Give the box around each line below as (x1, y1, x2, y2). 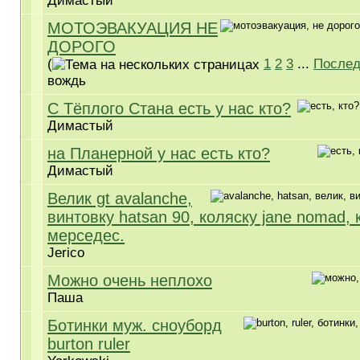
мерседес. (47, 227, 125, 244)
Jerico (47, 245, 84, 260)
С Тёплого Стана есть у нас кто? (47, 100, 291, 117)
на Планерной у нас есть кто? (47, 145, 270, 162)
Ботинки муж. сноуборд (47, 317, 222, 334)
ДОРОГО (47, 38, 116, 55)
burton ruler (47, 335, 130, 353)
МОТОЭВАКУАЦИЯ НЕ (47, 19, 218, 37)
